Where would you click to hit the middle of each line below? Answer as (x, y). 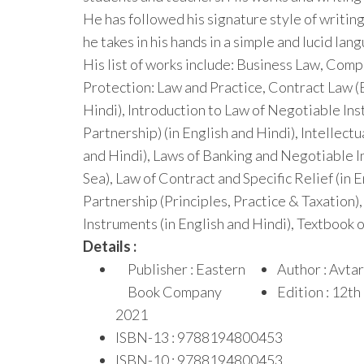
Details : (110, 246)
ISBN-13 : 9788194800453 (199, 337)
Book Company (175, 291)
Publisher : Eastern (186, 269)
